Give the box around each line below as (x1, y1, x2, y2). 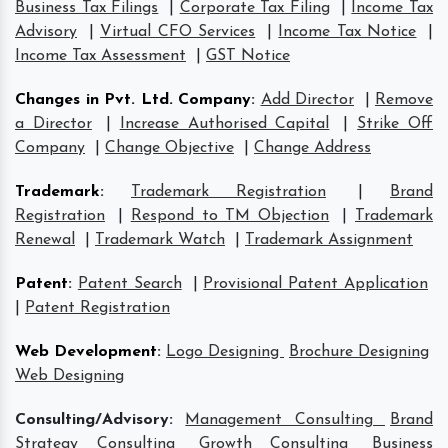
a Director (15, 115, 92, 132)
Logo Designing (166, 343, 284, 360)
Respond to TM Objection (130, 207, 330, 224)
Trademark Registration (131, 183, 326, 200)
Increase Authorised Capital (119, 115, 330, 132)
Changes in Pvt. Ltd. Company (15, 91, 251, 108)
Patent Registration (25, 299, 170, 316)
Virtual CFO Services (100, 23, 256, 40)
